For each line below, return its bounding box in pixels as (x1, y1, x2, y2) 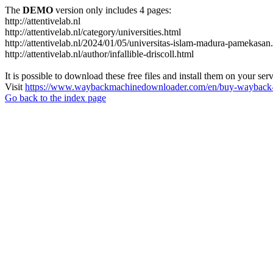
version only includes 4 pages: (53, 5, 171, 15)
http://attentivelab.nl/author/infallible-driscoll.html (5, 49, 194, 59)
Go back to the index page (5, 93, 106, 103)
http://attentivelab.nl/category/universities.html (5, 27, 181, 37)
